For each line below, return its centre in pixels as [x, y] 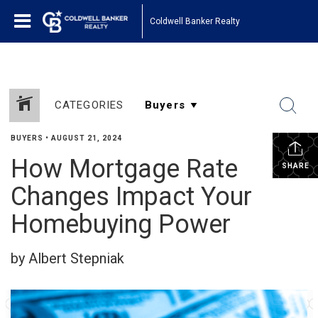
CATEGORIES [89, 105]
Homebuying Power [121, 224]
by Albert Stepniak [67, 258]
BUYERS [27, 138]
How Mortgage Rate [124, 169]
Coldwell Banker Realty [195, 21]
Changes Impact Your [131, 197]
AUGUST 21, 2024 [87, 138]
